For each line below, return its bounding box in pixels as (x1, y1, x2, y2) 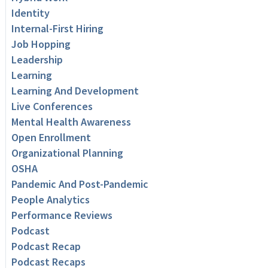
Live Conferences (11, 99, 93, 114)
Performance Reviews (11, 208, 112, 223)
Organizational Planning (11, 146, 123, 160)
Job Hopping (11, 37, 71, 51)
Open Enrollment (11, 130, 91, 145)
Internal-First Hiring (11, 22, 103, 36)
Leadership (11, 53, 63, 67)
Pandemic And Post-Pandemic (11, 177, 148, 191)
